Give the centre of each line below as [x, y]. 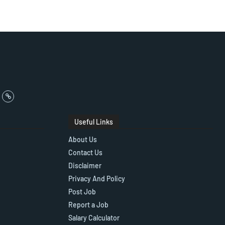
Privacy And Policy [97, 179]
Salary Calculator [94, 218]
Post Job [82, 192]
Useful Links [94, 122]
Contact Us [85, 153]
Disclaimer [85, 166]
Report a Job [88, 205]
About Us [83, 140]
